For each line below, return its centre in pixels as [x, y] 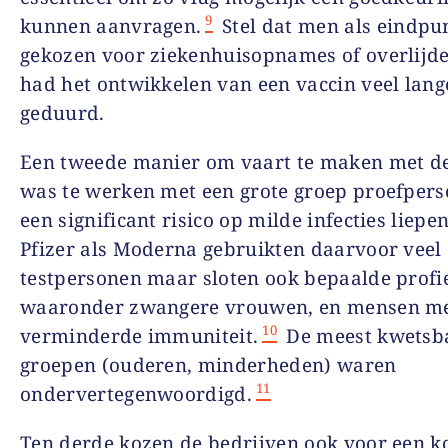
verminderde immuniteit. [139, 335]
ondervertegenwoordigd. [136, 393]
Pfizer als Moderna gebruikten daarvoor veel [231, 248]
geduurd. [62, 112]
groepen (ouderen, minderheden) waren [208, 364]
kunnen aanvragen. [111, 25]
